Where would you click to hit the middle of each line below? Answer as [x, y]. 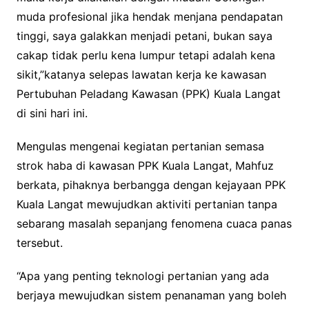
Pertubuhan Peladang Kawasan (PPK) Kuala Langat [148, 94]
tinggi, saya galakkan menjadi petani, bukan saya [144, 36]
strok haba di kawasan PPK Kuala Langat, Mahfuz [145, 166]
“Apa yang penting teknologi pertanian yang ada [142, 276]
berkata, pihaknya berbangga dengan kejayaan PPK [151, 185]
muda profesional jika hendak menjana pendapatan [149, 17]
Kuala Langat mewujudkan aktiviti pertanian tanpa [147, 205]
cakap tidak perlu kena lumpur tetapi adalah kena [146, 56]
